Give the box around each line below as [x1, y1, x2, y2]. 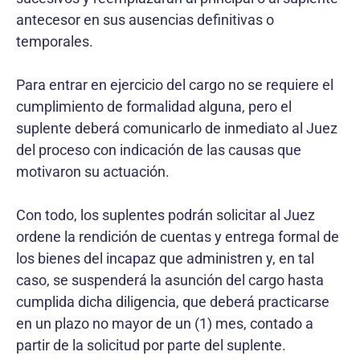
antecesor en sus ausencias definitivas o [16, 10, 274, 28]
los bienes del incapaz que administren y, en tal [16, 249, 314, 267]
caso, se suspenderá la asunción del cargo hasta [16, 271, 324, 288]
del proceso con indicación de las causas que [16, 141, 301, 158]
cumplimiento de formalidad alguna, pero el [16, 97, 292, 115]
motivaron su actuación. [16, 162, 170, 180]
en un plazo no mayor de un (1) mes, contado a [16, 314, 313, 332]
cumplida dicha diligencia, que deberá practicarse [16, 292, 329, 310]
